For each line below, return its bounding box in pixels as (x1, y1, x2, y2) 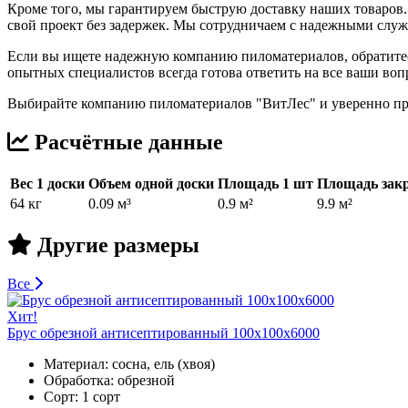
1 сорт (82, 388, 120, 404)
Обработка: (44, 372, 114, 388)
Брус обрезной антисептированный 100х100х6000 (7, 324, 320, 341)
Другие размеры (32, 232, 199, 257)
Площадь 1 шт (218, 175, 313, 191)
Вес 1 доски (10, 175, 85, 191)
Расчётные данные (29, 129, 223, 154)
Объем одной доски (88, 175, 214, 191)
